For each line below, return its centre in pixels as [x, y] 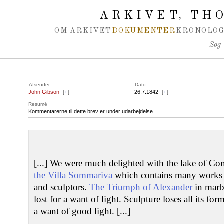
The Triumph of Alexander [141, 187]
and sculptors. [62, 187]
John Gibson [44, 92]
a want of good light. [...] [82, 211]
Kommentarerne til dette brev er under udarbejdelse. [91, 111]
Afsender [39, 85]
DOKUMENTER [144, 31]
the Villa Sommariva [73, 175]
